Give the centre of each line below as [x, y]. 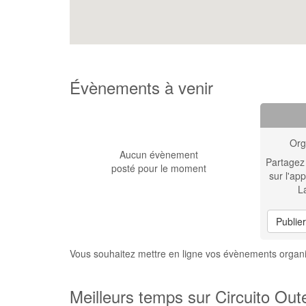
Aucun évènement [158, 154]
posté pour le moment [158, 168]
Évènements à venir [141, 87]
